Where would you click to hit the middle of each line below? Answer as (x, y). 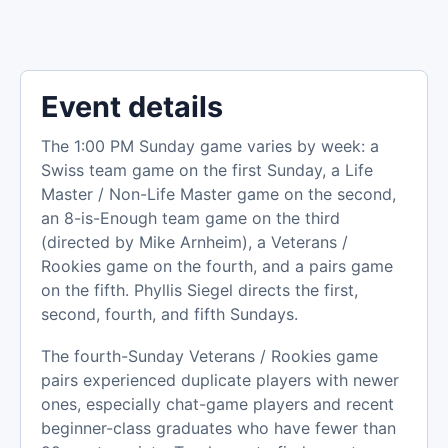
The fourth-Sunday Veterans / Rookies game (209, 356)
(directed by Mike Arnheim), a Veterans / (194, 241)
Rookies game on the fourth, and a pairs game (217, 265)
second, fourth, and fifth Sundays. (169, 313)
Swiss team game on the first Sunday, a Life (207, 169)
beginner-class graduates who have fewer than (218, 428)
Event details (132, 106)
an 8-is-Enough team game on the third (190, 217)
